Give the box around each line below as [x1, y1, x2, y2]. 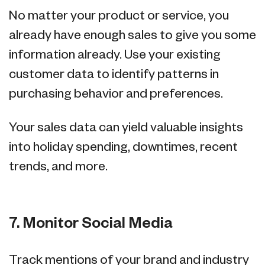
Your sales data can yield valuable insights [9, 122, 243, 134]
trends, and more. [9, 161, 108, 173]
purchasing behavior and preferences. [9, 89, 223, 101]
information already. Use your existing [9, 50, 221, 62]
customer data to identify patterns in [9, 69, 219, 81]
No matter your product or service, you [9, 11, 229, 22]
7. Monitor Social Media [9, 216, 173, 231]
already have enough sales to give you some [9, 30, 256, 42]
